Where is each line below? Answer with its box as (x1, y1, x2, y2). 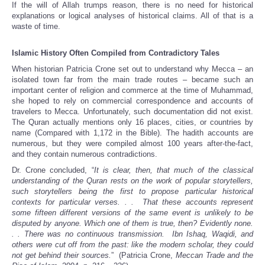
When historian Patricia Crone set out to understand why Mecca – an (12, 64, 253, 74)
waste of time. (12, 22, 60, 31)
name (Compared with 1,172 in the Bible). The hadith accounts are (12, 128, 253, 138)
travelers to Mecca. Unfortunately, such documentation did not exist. (12, 107, 253, 117)
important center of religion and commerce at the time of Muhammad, (12, 86, 253, 95)
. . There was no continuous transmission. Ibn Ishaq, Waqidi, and (12, 230, 253, 239)
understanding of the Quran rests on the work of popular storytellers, (12, 176, 253, 186)
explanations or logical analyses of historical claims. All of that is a (12, 11, 253, 21)
